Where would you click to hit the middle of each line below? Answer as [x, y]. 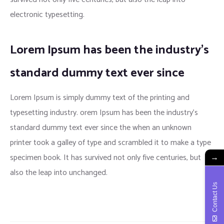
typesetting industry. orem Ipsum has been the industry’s [104, 113]
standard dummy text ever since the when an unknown [101, 128]
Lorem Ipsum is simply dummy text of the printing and [100, 98]
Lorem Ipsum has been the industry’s [109, 50]
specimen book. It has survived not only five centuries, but [105, 158]
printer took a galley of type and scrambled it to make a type [110, 143]
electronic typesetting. [47, 14]
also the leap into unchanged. [59, 173]
